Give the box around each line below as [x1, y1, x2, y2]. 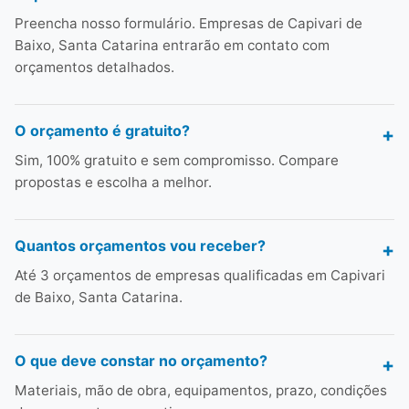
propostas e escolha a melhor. [15, 173, 212, 191]
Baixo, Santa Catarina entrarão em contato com [15, 37, 330, 54]
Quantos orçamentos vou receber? [15, 236, 266, 255]
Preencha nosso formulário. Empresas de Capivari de [15, 15, 362, 32]
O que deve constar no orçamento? [15, 351, 267, 370]
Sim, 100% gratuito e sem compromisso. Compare [15, 152, 339, 169]
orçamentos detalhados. [15, 58, 174, 76]
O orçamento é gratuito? [15, 121, 190, 140]
